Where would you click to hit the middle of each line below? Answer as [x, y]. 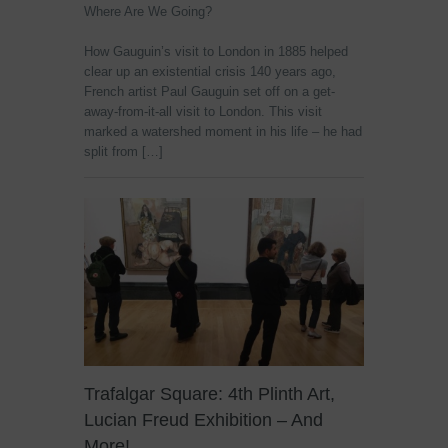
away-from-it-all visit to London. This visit [203, 112]
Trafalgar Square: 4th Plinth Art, [209, 394]
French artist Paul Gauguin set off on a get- [209, 92]
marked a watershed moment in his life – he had [223, 132]
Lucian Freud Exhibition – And [203, 420]
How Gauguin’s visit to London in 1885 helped [216, 52]
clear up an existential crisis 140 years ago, [210, 72]
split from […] [123, 152]
